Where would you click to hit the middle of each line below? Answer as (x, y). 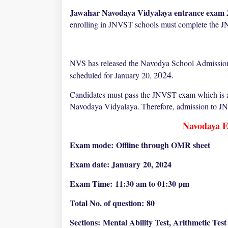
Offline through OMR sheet (163, 145)
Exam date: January (105, 164)
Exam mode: (93, 145)
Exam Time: (92, 183)
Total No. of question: (108, 203)
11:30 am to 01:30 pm (152, 183)
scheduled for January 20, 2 (114, 75)
